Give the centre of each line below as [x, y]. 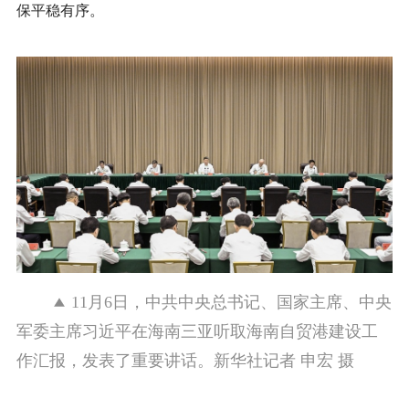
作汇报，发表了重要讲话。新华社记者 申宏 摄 [185, 361]
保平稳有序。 [60, 10]
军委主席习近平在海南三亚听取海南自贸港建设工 [197, 332]
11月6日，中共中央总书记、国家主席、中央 [231, 303]
